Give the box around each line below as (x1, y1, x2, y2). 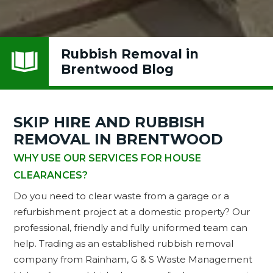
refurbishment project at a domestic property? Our (13, 206, 250, 218)
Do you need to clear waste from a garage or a (13, 190, 230, 202)
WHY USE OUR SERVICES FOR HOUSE (13, 152, 202, 165)
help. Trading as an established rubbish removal (13, 238, 234, 250)
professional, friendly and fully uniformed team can (13, 222, 248, 234)
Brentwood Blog (61, 62, 174, 77)
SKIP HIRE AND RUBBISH (13, 113, 205, 132)
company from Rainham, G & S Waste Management (13, 253, 253, 266)
